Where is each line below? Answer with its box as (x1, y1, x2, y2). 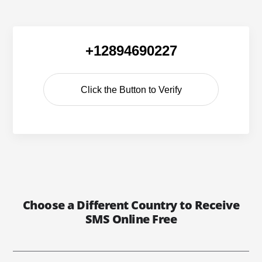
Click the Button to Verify (80, 85, 182, 95)
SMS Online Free (85, 211, 177, 227)
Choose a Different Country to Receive (22, 197, 240, 213)
